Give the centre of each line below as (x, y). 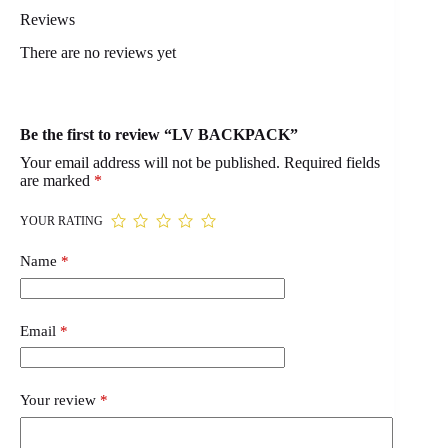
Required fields (332, 163)
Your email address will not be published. (150, 163)
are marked (57, 181)
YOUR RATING (61, 221)
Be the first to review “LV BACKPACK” (159, 135)
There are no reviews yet (98, 53)
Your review (60, 400)
